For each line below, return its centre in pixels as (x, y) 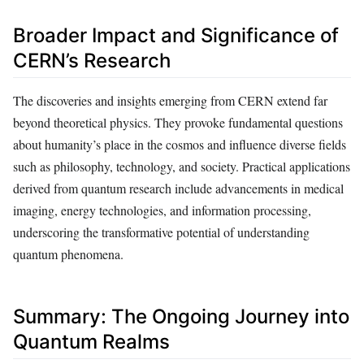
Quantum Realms (91, 342)
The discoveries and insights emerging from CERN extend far (170, 101)
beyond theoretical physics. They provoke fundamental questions (178, 123)
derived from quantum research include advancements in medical (178, 188)
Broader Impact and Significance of (176, 36)
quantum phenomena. (68, 254)
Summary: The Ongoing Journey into (181, 317)
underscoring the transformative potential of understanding (161, 232)
